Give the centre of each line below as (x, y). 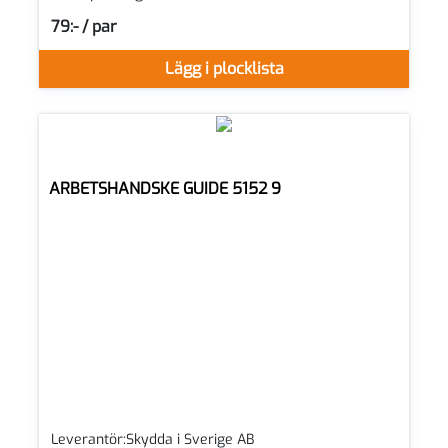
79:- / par (84, 26)
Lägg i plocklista (224, 69)
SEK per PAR (89, 34)
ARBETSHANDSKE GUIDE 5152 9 (165, 189)
